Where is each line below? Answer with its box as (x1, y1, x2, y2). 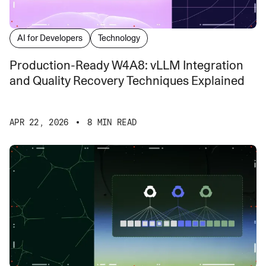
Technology (98, 33, 140, 43)
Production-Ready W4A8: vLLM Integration (9, 58, 243, 72)
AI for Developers (17, 33, 83, 43)
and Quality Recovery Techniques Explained (9, 73, 245, 88)
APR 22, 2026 (9, 117, 69, 127)
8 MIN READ (87, 117, 137, 127)
